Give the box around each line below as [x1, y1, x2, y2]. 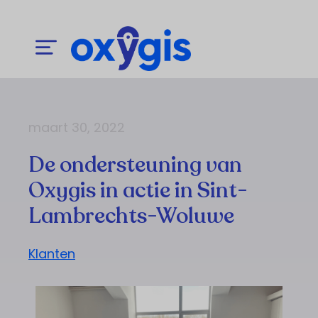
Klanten [28, 244, 75, 263]
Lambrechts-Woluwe [28, 201, 234, 231]
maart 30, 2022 [28, 118, 125, 136]
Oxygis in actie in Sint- [28, 175, 248, 205]
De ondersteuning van [28, 150, 242, 180]
